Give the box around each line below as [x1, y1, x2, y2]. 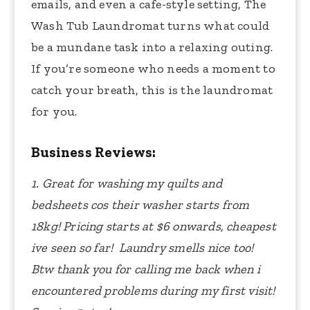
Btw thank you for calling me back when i [31, 262, 261, 277]
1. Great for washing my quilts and [31, 176, 222, 192]
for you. [31, 104, 77, 120]
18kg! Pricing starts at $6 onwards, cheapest [31, 219, 276, 235]
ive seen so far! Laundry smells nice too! [31, 240, 254, 256]
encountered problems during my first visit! [31, 283, 275, 299]
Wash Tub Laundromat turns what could [31, 18, 270, 34]
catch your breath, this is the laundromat [31, 82, 273, 98]
